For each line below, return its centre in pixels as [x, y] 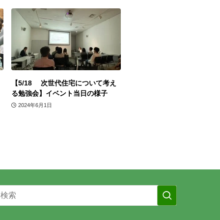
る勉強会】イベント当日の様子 [59, 93]
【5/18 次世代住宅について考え [64, 83]
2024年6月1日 [35, 105]
